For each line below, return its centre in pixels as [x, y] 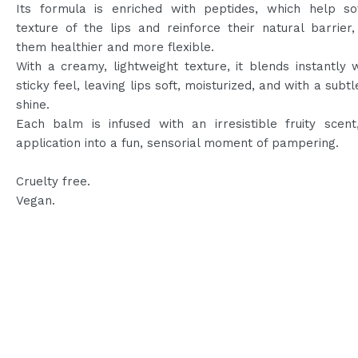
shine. [33, 105]
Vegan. [36, 201]
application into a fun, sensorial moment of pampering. [177, 143]
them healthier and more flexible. [115, 47]
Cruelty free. [53, 181]
